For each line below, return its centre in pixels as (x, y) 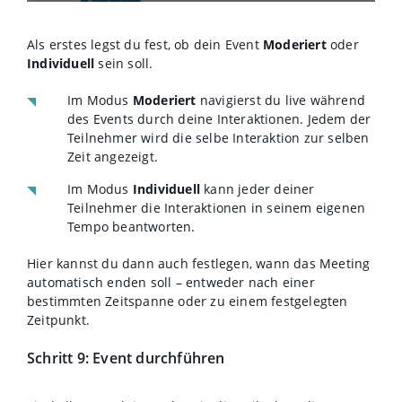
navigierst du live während (283, 100)
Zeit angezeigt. (113, 157)
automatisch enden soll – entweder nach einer (171, 283)
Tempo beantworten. (131, 227)
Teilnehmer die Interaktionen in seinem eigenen (217, 208)
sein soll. (124, 64)
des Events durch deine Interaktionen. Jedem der (219, 119)
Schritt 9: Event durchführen (126, 358)
